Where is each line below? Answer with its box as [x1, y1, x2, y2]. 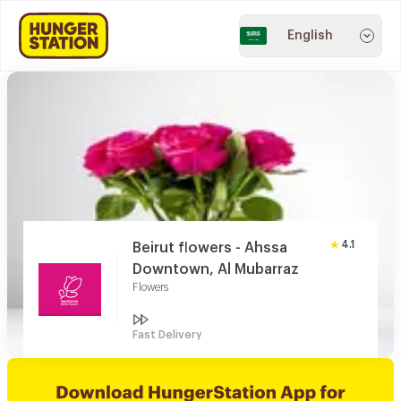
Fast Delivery [132, 329, 202, 340]
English [286, 30, 333, 42]
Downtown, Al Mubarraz [132, 262, 299, 277]
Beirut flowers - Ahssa [132, 241, 287, 255]
